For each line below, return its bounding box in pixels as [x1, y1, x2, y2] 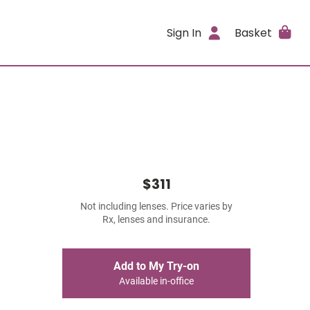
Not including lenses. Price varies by [80, 201, 232, 212]
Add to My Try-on [113, 259, 199, 273]
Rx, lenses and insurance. [102, 214, 210, 226]
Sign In [167, 24, 202, 41]
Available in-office [119, 275, 194, 287]
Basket [234, 24, 272, 41]
